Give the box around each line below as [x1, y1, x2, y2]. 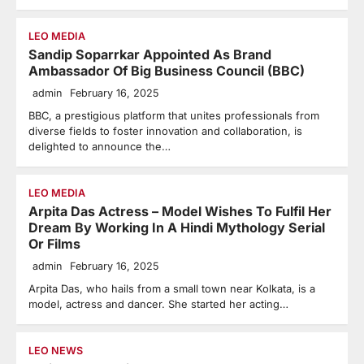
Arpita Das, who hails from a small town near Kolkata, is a [28, 282, 315, 295]
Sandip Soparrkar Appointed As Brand [28, 46, 271, 63]
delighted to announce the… [28, 140, 171, 153]
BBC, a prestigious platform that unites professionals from [28, 109, 319, 122]
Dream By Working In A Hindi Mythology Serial [28, 219, 325, 236]
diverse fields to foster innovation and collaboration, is [28, 124, 302, 137]
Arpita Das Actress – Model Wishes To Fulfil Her [28, 203, 331, 219]
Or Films [28, 236, 80, 252]
